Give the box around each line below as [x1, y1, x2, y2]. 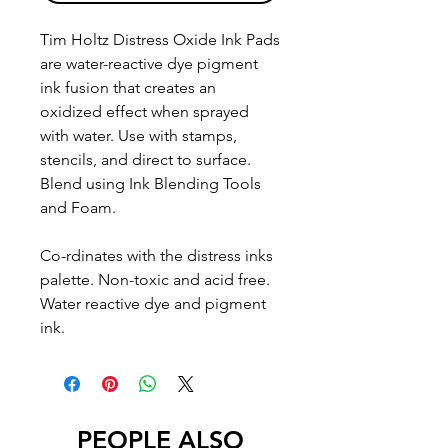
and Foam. [40, 198, 116, 218]
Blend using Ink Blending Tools [40, 174, 261, 194]
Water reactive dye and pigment [40, 294, 266, 314]
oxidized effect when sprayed [40, 102, 249, 122]
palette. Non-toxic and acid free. [40, 270, 270, 290]
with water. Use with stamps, [40, 126, 237, 146]
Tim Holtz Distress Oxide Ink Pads [40, 30, 280, 50]
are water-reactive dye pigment [40, 54, 258, 74]
